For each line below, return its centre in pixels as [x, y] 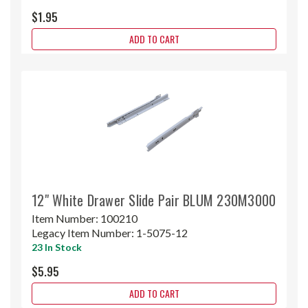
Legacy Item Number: [84, 232]
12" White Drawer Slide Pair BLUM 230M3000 [154, 200]
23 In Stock [57, 247]
